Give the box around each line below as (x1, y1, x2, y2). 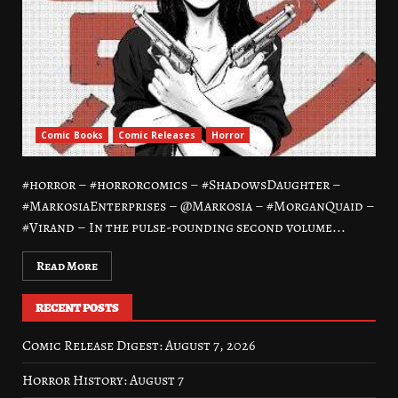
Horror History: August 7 (22, 370, 184, 390)
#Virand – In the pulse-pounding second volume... (22, 218, 346, 237)
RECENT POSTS (36, 299, 119, 316)
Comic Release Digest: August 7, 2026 (22, 336, 255, 355)
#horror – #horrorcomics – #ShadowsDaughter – (22, 175, 341, 195)
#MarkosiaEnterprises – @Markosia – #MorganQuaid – (22, 196, 375, 216)
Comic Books (41, 129, 104, 141)
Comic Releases (118, 129, 196, 141)
